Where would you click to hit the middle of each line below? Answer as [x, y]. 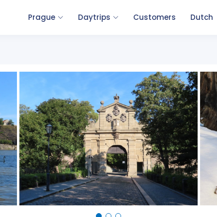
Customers [155, 17]
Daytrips [94, 17]
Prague [42, 17]
